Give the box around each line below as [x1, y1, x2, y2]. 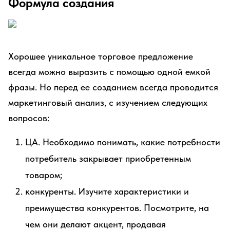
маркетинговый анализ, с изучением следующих [8, 97, 207, 108]
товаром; [25, 169, 62, 180]
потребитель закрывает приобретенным [25, 153, 191, 164]
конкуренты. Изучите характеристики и [25, 186, 189, 197]
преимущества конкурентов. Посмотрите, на [25, 202, 209, 213]
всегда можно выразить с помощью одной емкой [8, 66, 210, 77]
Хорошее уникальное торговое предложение [8, 51, 193, 62]
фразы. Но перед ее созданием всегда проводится [8, 82, 218, 92]
